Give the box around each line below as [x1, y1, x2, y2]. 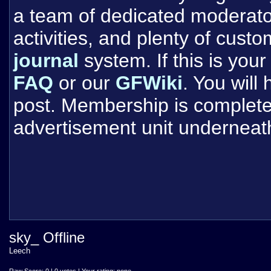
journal [13, 50, 79, 71]
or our [53, 72, 116, 94]
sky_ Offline [9, 229, 85, 246]
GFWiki [116, 72, 183, 94]
